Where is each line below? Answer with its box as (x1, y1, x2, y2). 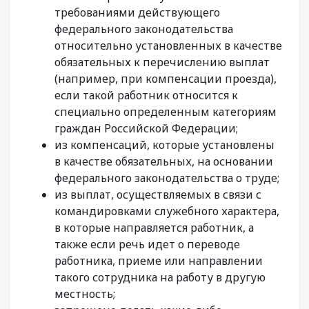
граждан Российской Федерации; (54, 121, 238, 137)
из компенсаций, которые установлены (54, 137, 275, 153)
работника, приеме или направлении (54, 253, 263, 269)
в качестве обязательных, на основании (54, 154, 273, 170)
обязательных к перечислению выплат (54, 54, 270, 70)
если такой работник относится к (54, 88, 238, 103)
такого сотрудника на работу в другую (54, 270, 266, 286)
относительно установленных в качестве (54, 38, 282, 54)
